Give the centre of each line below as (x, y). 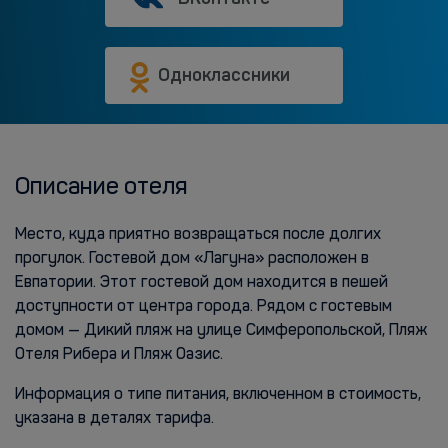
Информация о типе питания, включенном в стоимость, (218, 395)
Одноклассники (224, 75)
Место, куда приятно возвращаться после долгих (198, 235)
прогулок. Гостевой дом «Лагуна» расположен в (192, 259)
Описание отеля (101, 188)
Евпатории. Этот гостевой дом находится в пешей (201, 283)
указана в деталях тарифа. (114, 419)
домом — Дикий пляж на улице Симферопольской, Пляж (221, 331)
